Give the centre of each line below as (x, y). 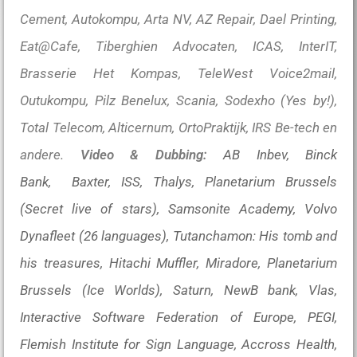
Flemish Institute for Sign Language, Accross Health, (178, 344)
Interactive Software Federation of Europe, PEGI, (178, 317)
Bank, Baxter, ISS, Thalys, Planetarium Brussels (178, 182)
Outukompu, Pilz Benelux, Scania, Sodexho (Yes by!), (178, 100)
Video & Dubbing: (143, 155)
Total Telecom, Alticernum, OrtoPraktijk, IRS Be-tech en (178, 127)
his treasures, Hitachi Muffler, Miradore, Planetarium (178, 263)
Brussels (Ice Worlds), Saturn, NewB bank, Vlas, (178, 290)
